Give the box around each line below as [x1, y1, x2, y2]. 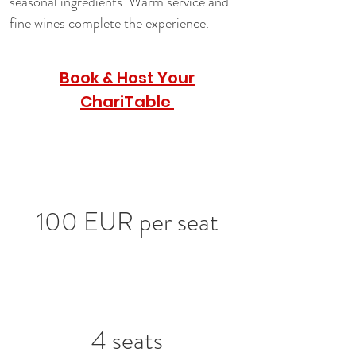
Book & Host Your [60, 67, 195, 89]
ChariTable [80, 91, 174, 113]
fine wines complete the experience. [10, 13, 209, 33]
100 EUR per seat [36, 203, 219, 240]
